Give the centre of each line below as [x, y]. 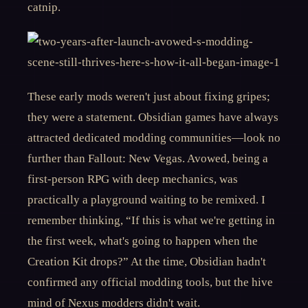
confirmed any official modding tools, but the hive [150, 282]
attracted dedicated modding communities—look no [154, 138]
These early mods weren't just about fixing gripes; [149, 97]
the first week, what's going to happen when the [143, 241]
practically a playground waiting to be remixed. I [146, 200]
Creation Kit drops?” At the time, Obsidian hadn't [147, 262]
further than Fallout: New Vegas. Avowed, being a [148, 158]
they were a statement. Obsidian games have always [153, 117]
